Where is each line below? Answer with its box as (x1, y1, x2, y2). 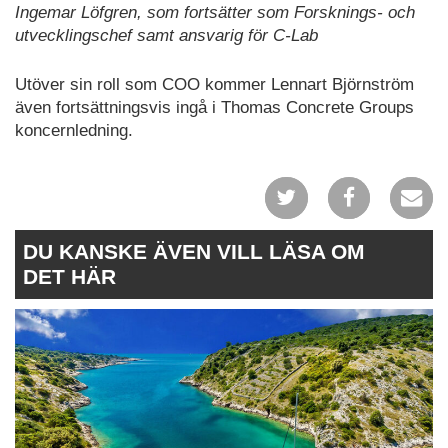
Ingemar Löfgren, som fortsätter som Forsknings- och (15, 3, 415, 23)
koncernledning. (15, 120, 133, 140)
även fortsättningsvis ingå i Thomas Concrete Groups (15, 97, 414, 117)
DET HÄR (23, 264, 116, 288)
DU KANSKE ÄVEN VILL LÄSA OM (23, 239, 365, 263)
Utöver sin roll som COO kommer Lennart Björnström (15, 74, 414, 94)
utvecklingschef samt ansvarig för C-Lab (15, 26, 318, 46)
